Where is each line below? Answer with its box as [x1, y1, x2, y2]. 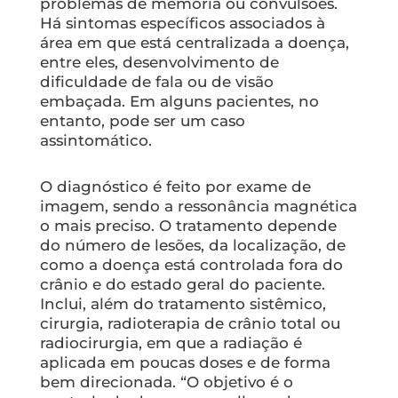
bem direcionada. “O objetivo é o [39, 372, 293, 391]
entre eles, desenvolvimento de [39, 53, 279, 72]
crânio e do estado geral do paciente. [39, 275, 325, 293]
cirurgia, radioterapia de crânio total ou [39, 314, 340, 332]
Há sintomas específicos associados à [39, 14, 325, 33]
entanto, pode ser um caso [39, 112, 245, 131]
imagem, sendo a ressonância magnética [39, 196, 357, 215]
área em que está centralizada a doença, [39, 34, 349, 52]
